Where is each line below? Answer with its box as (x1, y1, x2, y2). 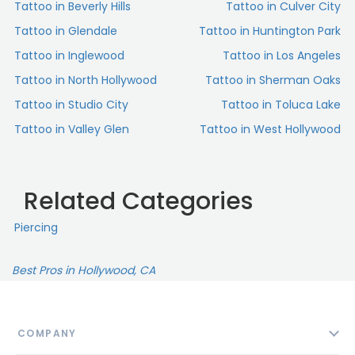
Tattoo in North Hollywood (14, 72, 157, 89)
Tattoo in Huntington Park (199, 23, 341, 40)
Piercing (14, 219, 58, 236)
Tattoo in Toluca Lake (221, 97, 341, 113)
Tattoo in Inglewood (14, 48, 124, 64)
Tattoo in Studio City (14, 97, 128, 113)
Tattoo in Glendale (14, 23, 117, 40)
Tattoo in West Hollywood (200, 121, 341, 138)
